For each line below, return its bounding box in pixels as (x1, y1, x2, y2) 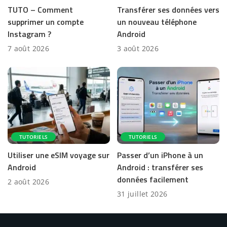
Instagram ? (8, 28, 51, 41)
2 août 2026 (8, 176, 50, 186)
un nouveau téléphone (117, 16, 197, 28)
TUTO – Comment (8, 4, 73, 16)
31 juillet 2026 (117, 188, 168, 199)
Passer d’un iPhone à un (117, 148, 203, 161)
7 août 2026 (8, 44, 50, 54)
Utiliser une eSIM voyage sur (8, 148, 109, 161)
